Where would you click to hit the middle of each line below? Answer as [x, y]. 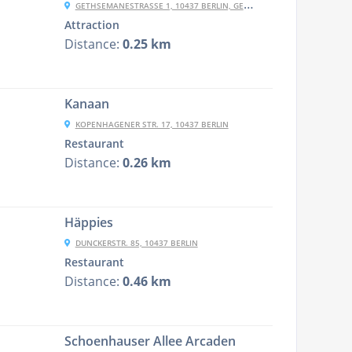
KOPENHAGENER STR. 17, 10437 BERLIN [152, 124]
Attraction [92, 25]
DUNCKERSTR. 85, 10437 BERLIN [136, 243]
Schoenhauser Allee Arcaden [150, 341]
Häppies [88, 222]
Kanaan [86, 104]
